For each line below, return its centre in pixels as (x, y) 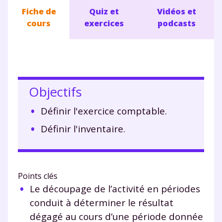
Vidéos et (176, 11)
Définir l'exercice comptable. (104, 111)
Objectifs (55, 91)
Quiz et (104, 11)
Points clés (38, 176)
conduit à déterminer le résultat (102, 202)
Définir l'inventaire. (83, 128)
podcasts (176, 23)
